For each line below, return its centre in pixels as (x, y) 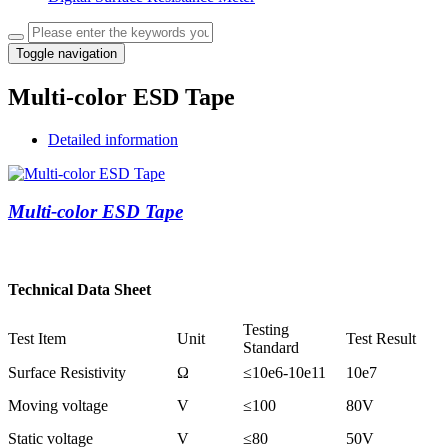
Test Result (381, 338)
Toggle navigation (66, 53)
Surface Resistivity (67, 372)
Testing (266, 329)
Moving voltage (58, 405)
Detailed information (113, 139)
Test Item (37, 338)
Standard (271, 347)
